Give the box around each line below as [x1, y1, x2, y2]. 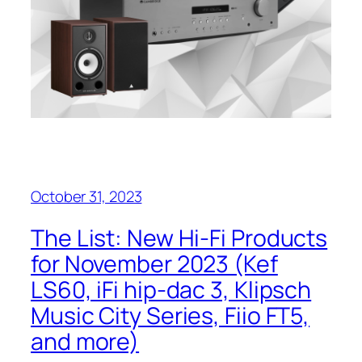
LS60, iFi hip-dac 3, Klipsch [31, 274, 312, 306]
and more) [31, 326, 140, 358]
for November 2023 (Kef [31, 248, 278, 280]
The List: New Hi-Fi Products [31, 222, 328, 255]
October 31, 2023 [31, 185, 142, 207]
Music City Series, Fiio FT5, [31, 300, 310, 332]
